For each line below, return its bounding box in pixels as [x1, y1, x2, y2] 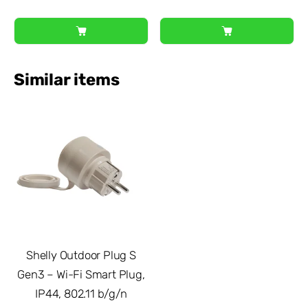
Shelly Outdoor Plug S [26, 247, 136, 262]
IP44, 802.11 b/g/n [35, 286, 127, 300]
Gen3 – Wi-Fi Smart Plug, [17, 267, 145, 281]
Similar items [14, 70, 120, 90]
